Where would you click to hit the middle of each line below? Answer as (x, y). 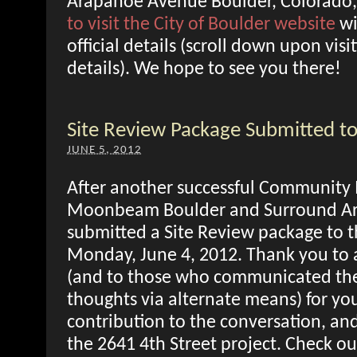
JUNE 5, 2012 (104, 150)
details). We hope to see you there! (204, 69)
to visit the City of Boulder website (201, 24)
